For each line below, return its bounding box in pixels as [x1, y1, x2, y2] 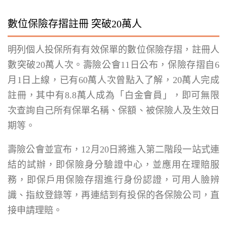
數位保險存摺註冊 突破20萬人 [8, 18, 142, 29]
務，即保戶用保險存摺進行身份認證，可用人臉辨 [8, 175, 219, 185]
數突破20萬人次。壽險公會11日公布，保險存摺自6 [8, 60, 219, 70]
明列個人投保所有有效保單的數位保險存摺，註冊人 [8, 45, 219, 55]
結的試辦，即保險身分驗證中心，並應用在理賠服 [8, 160, 219, 170]
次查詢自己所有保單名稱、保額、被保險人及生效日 [8, 105, 219, 116]
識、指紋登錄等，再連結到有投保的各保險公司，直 [8, 190, 219, 200]
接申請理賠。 [8, 205, 62, 215]
